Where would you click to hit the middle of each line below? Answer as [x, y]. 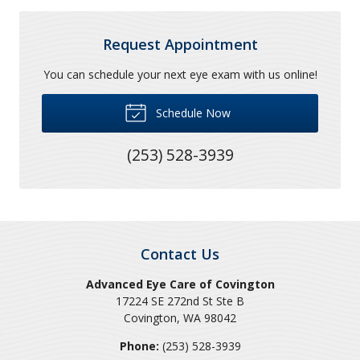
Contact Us [180, 254]
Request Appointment [180, 44]
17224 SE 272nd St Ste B [180, 301]
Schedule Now [191, 112]
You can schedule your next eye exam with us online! [180, 74]
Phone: [139, 346]
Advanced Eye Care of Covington [180, 284]
